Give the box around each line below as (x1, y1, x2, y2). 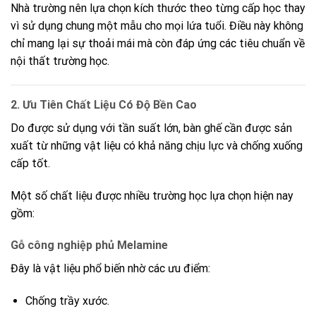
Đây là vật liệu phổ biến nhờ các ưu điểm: (11, 262, 210, 276)
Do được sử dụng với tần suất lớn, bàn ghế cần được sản (11, 121, 292, 135)
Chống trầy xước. (25, 294, 109, 308)
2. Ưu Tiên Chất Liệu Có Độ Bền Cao (11, 97, 197, 111)
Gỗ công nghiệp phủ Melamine (11, 238, 168, 253)
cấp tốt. (11, 156, 50, 170)
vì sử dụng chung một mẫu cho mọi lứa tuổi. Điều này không (11, 19, 303, 33)
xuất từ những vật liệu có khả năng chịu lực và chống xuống (11, 138, 303, 152)
